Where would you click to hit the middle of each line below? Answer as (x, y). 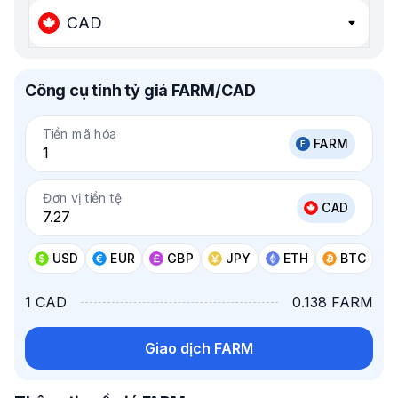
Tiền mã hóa (80, 134)
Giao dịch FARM (199, 348)
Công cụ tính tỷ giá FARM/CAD (140, 90)
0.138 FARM (333, 302)
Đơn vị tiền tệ (82, 198)
